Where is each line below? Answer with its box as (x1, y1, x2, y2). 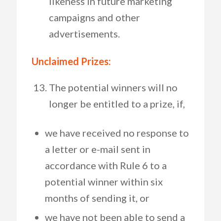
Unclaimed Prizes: (31, 55, 111, 67)
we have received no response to (44, 127, 189, 139)
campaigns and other (48, 11, 140, 23)
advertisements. (48, 28, 120, 39)
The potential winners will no (48, 81, 178, 93)
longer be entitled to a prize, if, (48, 98, 185, 110)
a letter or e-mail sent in (44, 143, 150, 155)
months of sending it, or (44, 192, 149, 204)
